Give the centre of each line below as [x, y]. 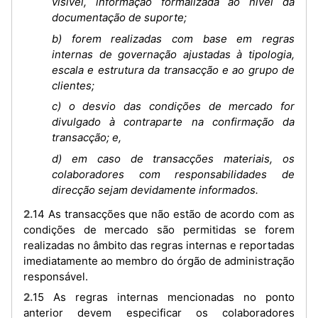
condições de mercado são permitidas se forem [159, 229]
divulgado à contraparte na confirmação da [173, 122]
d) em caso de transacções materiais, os [173, 158]
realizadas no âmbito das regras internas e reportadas [159, 245]
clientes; [73, 85]
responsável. [56, 276]
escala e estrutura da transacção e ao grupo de [173, 70]
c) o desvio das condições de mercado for [173, 106]
